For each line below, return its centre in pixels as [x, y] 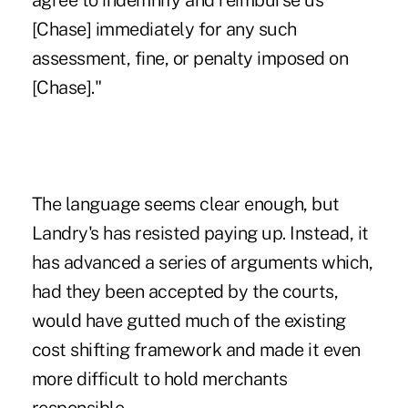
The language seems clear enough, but [185, 204]
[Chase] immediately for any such [164, 30]
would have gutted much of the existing [189, 321]
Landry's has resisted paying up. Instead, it [200, 234]
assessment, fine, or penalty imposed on [190, 59]
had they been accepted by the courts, [185, 292]
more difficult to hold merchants [159, 379]
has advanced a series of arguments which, [202, 263]
